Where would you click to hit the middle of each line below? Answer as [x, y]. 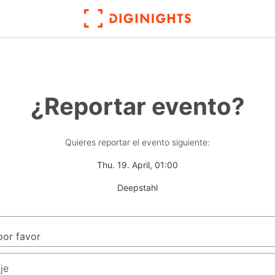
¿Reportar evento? [137, 107]
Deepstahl [137, 188]
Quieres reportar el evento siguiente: [137, 142]
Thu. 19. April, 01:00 [137, 165]
